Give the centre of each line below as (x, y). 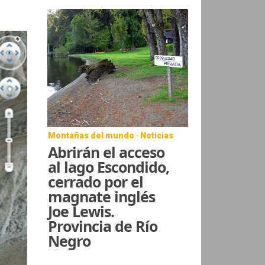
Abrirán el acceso (106, 152)
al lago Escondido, (109, 167)
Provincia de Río (103, 226)
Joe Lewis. (81, 211)
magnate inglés (102, 196)
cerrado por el (96, 181)
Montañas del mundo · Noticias (111, 135)
